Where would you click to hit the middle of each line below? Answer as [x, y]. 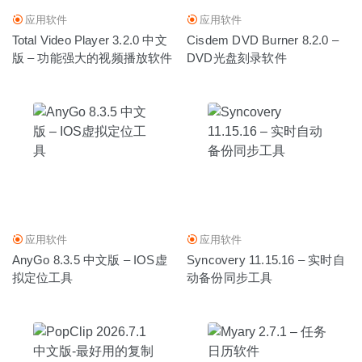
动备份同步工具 [230, 278]
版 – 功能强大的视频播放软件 [92, 58]
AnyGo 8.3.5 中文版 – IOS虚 [89, 260]
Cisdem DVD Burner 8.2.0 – [263, 40]
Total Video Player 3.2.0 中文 [89, 40]
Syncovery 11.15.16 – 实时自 [266, 260]
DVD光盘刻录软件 [237, 58]
